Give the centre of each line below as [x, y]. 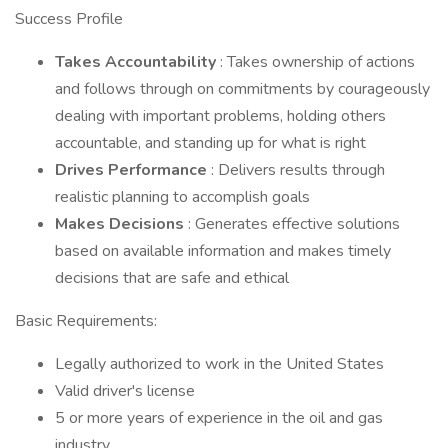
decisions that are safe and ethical [172, 278]
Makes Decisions [121, 224]
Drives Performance [133, 170]
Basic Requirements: [86, 321]
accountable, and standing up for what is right [210, 143]
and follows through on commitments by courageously [242, 89]
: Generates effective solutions [294, 224]
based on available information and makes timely [223, 251]
